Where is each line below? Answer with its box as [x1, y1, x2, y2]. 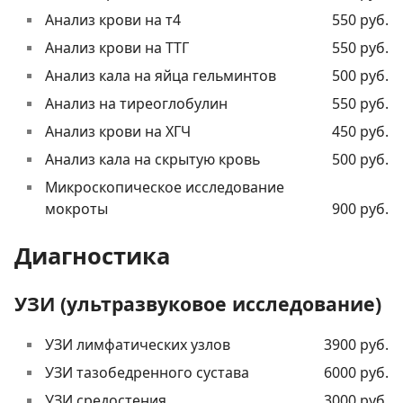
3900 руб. [324, 335, 389, 355]
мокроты [45, 199, 108, 219]
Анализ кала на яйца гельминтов [45, 66, 276, 86]
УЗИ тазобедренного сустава [45, 363, 249, 383]
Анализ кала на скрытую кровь [45, 149, 260, 170]
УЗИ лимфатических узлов [45, 335, 230, 355]
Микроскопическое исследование [45, 177, 284, 198]
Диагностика [14, 240, 170, 272]
